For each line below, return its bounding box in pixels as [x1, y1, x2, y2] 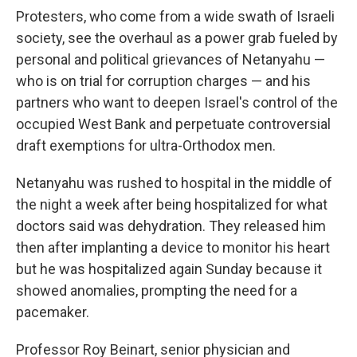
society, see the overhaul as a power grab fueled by [16, 29, 338, 46]
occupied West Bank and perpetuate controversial [16, 116, 331, 132]
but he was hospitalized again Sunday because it [16, 261, 322, 277]
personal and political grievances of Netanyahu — [16, 51, 325, 68]
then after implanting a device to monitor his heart [16, 239, 330, 256]
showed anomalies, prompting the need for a [16, 282, 297, 299]
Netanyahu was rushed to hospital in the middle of [16, 175, 332, 191]
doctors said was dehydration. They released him [16, 218, 326, 234]
